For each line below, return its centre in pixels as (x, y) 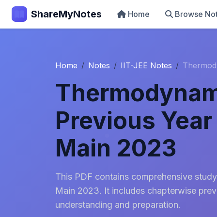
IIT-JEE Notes (146, 65)
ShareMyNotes (66, 14)
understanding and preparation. (118, 205)
